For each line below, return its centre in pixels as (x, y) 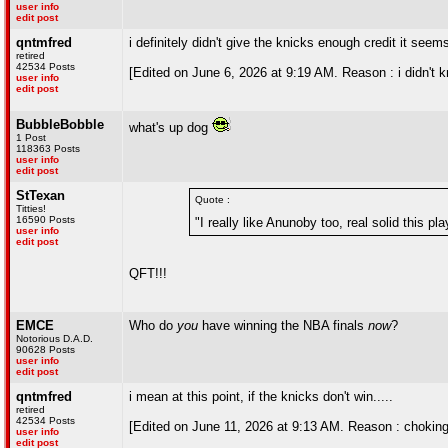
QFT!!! (148, 273)
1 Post (31, 137)
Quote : (212, 199)
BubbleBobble (60, 124)
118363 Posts (48, 148)
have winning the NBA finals (283, 325)
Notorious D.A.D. (54, 338)
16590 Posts (45, 219)
